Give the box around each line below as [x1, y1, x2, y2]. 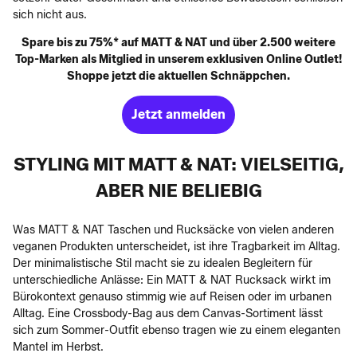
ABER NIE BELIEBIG [95, 180, 262, 202]
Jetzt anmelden [131, 107, 226, 122]
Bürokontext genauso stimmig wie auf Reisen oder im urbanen [13, 290, 331, 304]
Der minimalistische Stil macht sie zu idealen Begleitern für [13, 257, 312, 270]
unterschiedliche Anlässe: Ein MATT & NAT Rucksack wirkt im [13, 273, 331, 287]
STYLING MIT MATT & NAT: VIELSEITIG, [13, 154, 344, 175]
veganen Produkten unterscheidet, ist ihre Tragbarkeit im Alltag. [13, 240, 340, 253]
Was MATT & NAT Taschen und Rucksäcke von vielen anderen [13, 223, 334, 237]
